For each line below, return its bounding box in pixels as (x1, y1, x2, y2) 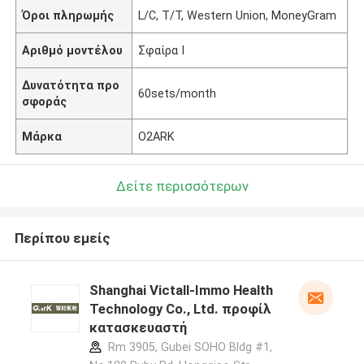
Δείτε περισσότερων (115, 177, 249, 194)
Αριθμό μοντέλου (22, 43, 123, 57)
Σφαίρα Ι (138, 43, 185, 57)
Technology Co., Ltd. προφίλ (89, 301, 271, 318)
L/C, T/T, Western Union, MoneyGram (138, 8, 337, 22)
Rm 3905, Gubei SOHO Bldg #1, (104, 340, 272, 354)
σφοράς (22, 94, 67, 108)
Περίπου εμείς (14, 230, 110, 247)
